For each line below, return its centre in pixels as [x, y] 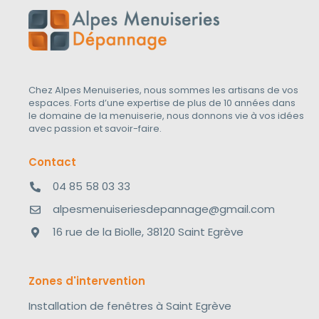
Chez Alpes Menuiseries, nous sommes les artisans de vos [163, 90]
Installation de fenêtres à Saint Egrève [130, 305]
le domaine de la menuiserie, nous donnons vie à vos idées [166, 116]
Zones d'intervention [87, 281]
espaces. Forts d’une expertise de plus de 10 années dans [162, 103]
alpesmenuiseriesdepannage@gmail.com [163, 209]
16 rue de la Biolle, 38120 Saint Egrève [148, 232]
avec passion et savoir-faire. [95, 129]
